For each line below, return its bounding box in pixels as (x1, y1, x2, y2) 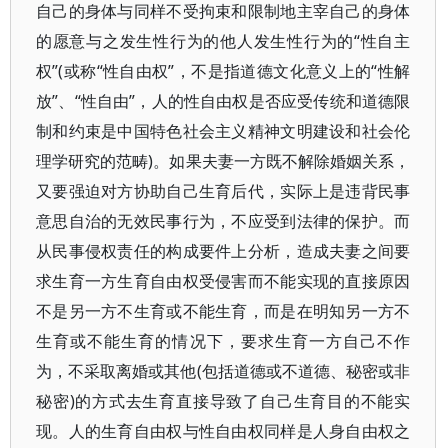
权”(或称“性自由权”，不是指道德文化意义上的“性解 (36, 60, 411, 82)
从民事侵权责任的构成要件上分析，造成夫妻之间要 (36, 240, 411, 262)
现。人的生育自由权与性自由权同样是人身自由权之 (36, 420, 411, 442)
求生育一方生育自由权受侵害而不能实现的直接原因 (36, 270, 411, 292)
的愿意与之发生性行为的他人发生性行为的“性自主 (36, 30, 411, 52)
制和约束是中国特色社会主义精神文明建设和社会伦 (36, 120, 411, 142)
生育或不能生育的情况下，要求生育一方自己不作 (36, 330, 411, 352)
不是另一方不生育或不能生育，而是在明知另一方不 (36, 300, 411, 322)
